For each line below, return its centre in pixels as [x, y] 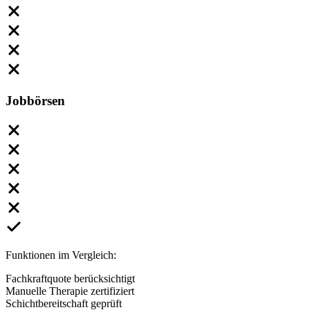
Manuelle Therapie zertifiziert [70, 291]
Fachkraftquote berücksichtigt [70, 278]
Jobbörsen [35, 100]
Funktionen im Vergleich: [61, 255]
